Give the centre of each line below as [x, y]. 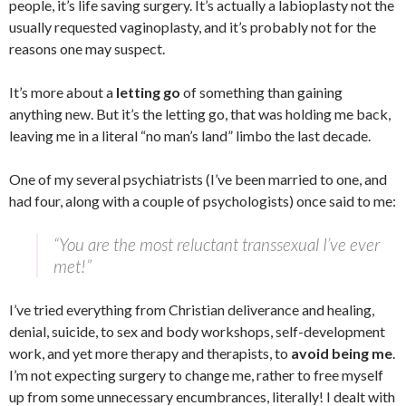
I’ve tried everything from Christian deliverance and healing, [192, 310]
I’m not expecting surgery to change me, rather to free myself [196, 375]
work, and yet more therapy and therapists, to [150, 353]
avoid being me [342, 353]
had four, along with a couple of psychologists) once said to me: [203, 201]
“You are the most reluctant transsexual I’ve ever [217, 245]
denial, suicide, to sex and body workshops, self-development [197, 332]
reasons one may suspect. [87, 49]
